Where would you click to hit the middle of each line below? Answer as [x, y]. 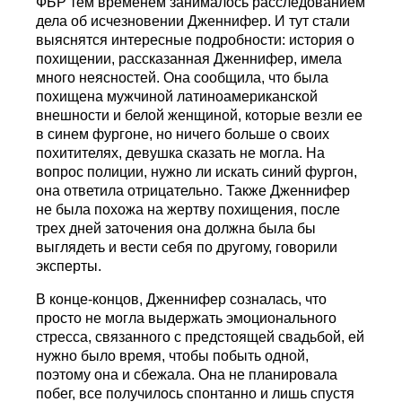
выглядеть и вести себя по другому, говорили [187, 248]
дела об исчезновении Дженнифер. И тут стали [193, 22]
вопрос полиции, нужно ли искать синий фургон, [197, 172]
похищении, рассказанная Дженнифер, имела [189, 59]
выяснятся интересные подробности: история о [196, 40]
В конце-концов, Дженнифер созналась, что [182, 300]
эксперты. [69, 267]
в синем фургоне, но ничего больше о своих [183, 135]
